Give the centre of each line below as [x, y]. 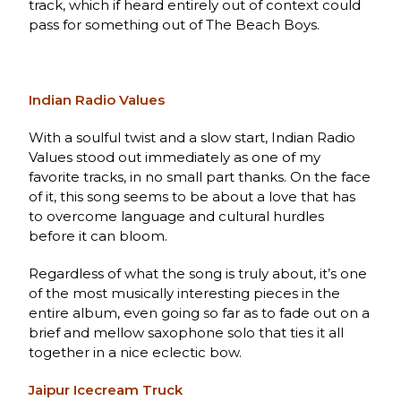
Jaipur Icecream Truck [106, 389]
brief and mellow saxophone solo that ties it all [187, 332]
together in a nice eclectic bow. [136, 352]
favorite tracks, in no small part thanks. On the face [200, 176]
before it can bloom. [98, 235]
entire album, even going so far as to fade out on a [200, 312]
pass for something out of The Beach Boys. [175, 24]
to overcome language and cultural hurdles [177, 216]
